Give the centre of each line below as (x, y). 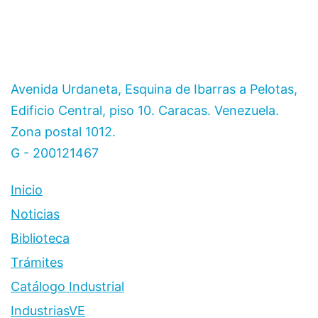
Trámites (37, 262)
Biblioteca (40, 238)
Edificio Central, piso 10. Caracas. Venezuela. (145, 110)
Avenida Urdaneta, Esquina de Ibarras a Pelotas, (154, 89)
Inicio (27, 190)
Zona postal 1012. (63, 131)
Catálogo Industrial (67, 286)
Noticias (35, 214)
